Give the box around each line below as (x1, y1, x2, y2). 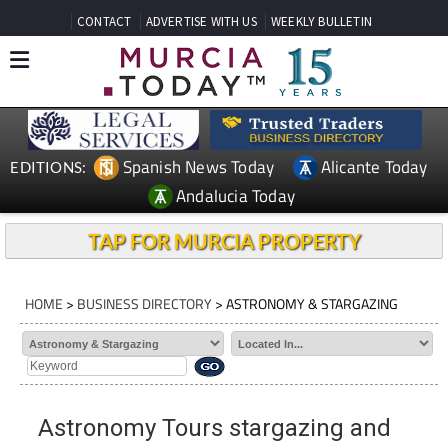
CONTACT (77, 13, 132, 30)
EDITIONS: (10, 157, 87, 176)
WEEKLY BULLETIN (270, 13, 372, 30)
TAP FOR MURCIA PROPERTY (87, 229, 361, 253)
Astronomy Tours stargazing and (38, 414, 392, 442)
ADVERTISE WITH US (145, 13, 257, 30)
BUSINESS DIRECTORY (77, 293, 212, 314)
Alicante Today (320, 153, 428, 180)
